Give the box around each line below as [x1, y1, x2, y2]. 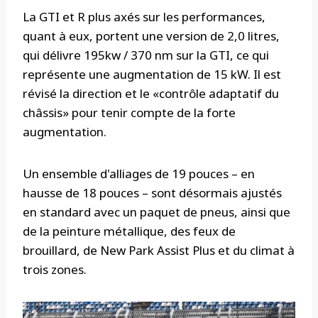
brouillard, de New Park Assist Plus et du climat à [23, 242, 295, 259]
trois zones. [23, 261, 87, 278]
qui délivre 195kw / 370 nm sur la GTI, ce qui [23, 47, 269, 64]
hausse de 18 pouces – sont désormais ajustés [23, 185, 282, 202]
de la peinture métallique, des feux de [23, 223, 236, 240]
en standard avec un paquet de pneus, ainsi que [23, 204, 290, 221]
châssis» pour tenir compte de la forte [23, 104, 236, 121]
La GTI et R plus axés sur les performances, [23, 9, 265, 26]
